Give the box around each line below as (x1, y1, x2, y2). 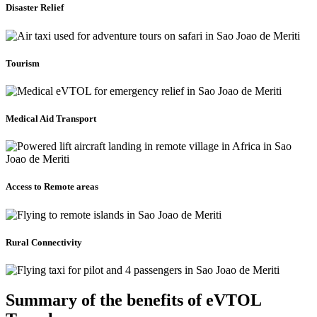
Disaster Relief (6, 2, 64, 13)
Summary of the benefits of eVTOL (6, 290, 261, 309)
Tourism (6, 57, 40, 69)
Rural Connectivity (6, 236, 82, 248)
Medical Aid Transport (6, 113, 96, 125)
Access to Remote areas (6, 181, 100, 192)
